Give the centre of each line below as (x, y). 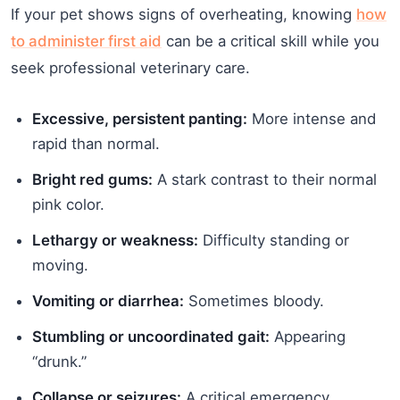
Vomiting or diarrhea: (108, 300)
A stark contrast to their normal (265, 179)
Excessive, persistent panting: (140, 118)
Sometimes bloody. (254, 300)
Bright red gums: (92, 179)
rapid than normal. (96, 143)
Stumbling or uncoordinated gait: (151, 336)
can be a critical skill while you (271, 41)
